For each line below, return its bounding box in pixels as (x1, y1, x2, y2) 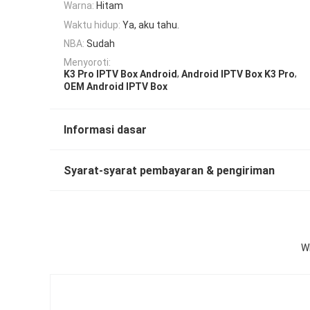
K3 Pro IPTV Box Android (64, 69, 177, 80)
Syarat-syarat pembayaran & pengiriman (64, 163, 275, 177)
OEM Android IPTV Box (64, 80, 167, 92)
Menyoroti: (64, 57, 111, 69)
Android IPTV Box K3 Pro (181, 69, 295, 80)
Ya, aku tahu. (122, 19, 179, 30)
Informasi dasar (64, 122, 147, 136)
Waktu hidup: (64, 19, 120, 30)
